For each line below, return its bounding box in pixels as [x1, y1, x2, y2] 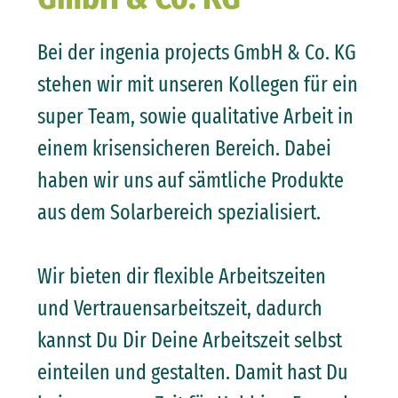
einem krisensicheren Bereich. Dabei [36, 136, 331, 161]
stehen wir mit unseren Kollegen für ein [36, 72, 358, 97]
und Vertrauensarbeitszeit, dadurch [36, 296, 322, 321]
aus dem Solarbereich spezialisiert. [36, 200, 321, 225]
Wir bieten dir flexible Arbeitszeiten [36, 264, 326, 289]
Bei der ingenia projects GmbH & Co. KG [36, 40, 356, 65]
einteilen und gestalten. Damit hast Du [36, 360, 348, 385]
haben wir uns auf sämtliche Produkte [36, 168, 344, 193]
